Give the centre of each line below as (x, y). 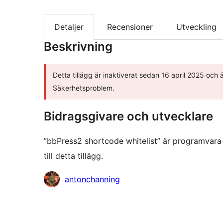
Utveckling (196, 27)
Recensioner (130, 27)
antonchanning (92, 179)
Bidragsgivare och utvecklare (128, 116)
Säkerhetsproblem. (84, 88)
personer (60, 193)
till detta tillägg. (73, 156)
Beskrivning (78, 47)
